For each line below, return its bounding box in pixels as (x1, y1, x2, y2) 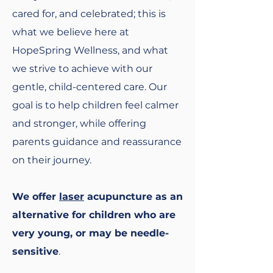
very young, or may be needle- (12, 227, 169, 239)
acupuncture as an (84, 191, 183, 203)
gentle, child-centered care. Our (12, 81, 167, 93)
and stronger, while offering (12, 118, 146, 130)
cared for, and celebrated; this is (12, 8, 166, 20)
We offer (12, 191, 59, 203)
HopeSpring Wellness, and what (12, 44, 168, 57)
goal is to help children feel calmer (12, 99, 179, 112)
